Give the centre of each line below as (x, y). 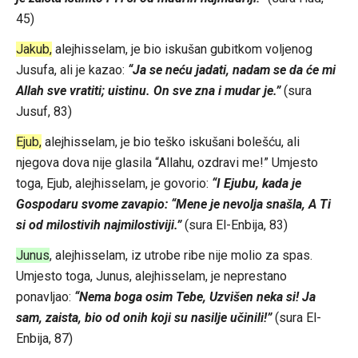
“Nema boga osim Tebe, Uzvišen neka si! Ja (195, 296)
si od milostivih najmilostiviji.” (98, 225)
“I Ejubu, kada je (256, 183)
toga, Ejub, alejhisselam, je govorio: (113, 183)
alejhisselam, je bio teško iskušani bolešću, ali (170, 141)
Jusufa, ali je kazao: (72, 70)
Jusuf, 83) (44, 111)
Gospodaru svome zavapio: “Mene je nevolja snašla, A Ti (173, 204)
